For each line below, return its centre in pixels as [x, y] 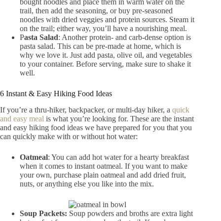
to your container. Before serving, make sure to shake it [105, 64]
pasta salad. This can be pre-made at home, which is [100, 46]
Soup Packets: [43, 214]
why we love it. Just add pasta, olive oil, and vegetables [106, 55]
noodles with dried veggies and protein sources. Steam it [107, 20]
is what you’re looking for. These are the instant [119, 119]
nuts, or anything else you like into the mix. [87, 184]
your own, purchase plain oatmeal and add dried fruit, [103, 175]
